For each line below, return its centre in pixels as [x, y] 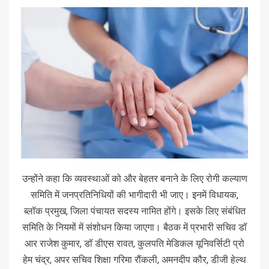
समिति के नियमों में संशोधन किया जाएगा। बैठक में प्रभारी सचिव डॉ [134, 227]
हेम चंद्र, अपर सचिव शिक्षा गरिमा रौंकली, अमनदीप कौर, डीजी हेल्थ [134, 259]
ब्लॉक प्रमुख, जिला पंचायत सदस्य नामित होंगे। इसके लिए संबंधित [134, 211]
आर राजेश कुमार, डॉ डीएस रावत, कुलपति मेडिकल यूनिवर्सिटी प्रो [134, 243]
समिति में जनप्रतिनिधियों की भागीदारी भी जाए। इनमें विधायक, [134, 195]
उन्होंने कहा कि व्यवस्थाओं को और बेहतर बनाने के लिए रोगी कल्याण [134, 178]
